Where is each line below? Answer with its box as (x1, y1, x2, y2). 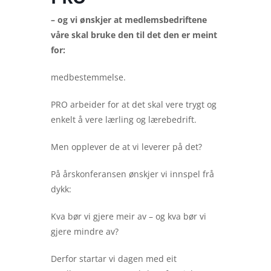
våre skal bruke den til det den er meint (51, 29, 217, 41)
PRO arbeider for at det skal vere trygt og (51, 99, 217, 110)
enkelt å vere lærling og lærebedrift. (51, 114, 197, 125)
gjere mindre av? (51, 226, 119, 237)
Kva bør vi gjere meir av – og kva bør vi (51, 211, 206, 222)
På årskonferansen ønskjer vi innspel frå (51, 168, 214, 180)
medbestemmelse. (51, 71, 126, 83)
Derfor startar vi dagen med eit (51, 253, 177, 264)
